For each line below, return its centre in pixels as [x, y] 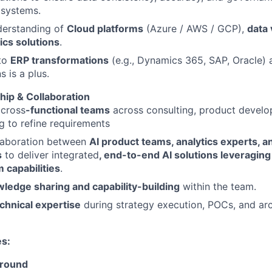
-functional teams [68, 110]
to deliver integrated [50, 155]
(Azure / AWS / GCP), [195, 29]
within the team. [218, 186]
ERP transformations [59, 60]
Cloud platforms [105, 29]
